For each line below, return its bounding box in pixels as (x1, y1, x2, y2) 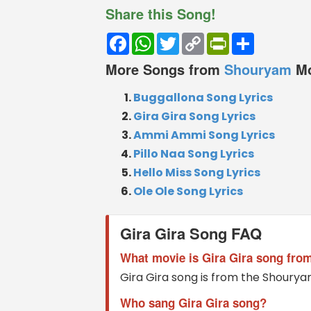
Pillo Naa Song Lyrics (133, 145, 254, 162)
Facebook (129, 29, 184, 46)
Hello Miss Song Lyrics (133, 164, 260, 180)
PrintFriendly (229, 29, 298, 46)
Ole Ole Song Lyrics (133, 183, 243, 199)
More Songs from (106, 58, 224, 79)
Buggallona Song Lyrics (133, 89, 273, 106)
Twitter (179, 29, 219, 46)
